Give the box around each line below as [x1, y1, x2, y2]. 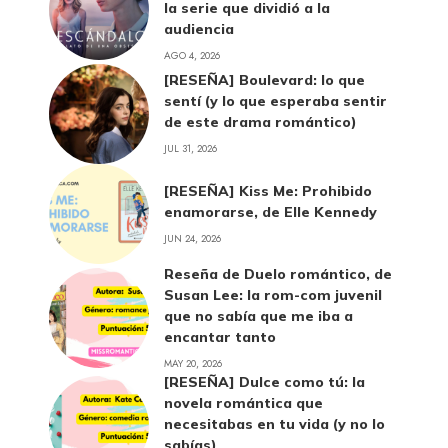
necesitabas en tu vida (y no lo [164, 414, 385, 433]
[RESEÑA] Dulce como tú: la [164, 372, 365, 391]
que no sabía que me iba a [164, 306, 353, 325]
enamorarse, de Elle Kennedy [164, 202, 377, 221]
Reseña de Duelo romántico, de [164, 264, 392, 283]
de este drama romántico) [164, 113, 357, 132]
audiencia [164, 19, 234, 38]
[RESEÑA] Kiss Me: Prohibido [164, 181, 372, 200]
